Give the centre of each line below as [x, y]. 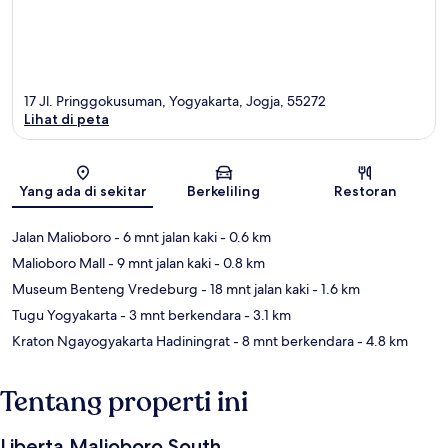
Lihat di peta [66, 119]
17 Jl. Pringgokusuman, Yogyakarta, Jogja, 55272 [175, 101]
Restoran [365, 191]
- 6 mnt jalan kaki [164, 237]
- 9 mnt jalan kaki [158, 263]
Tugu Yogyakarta [64, 315]
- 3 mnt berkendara [179, 315]
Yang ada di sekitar [82, 191]
